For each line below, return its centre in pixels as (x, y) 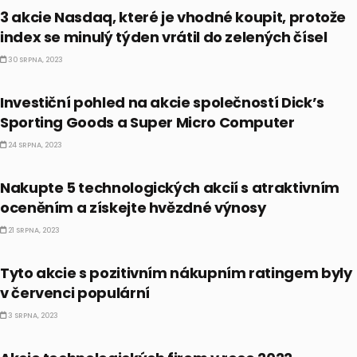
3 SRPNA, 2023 (32, 316)
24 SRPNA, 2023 (34, 145)
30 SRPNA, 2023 (35, 60)
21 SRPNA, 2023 (33, 230)
